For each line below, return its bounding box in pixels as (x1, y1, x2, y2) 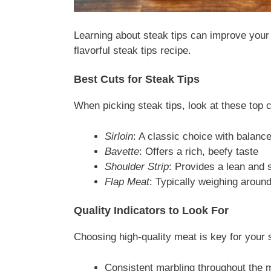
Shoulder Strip (105, 160, 169, 172)
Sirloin (105, 130, 133, 142)
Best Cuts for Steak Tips (74, 73, 200, 86)
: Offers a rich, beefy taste (139, 145, 258, 157)
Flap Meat (105, 175, 149, 188)
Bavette (105, 145, 139, 157)
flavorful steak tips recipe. (74, 44, 191, 56)
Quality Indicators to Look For (74, 204, 229, 217)
